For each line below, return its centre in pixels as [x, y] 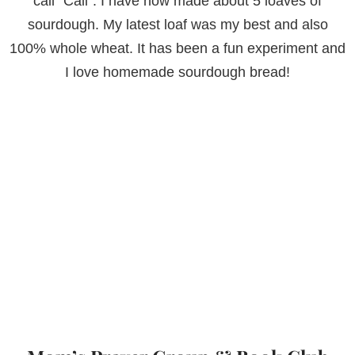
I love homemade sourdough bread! [177, 73]
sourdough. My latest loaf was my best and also [177, 25]
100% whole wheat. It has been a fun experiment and [177, 49]
